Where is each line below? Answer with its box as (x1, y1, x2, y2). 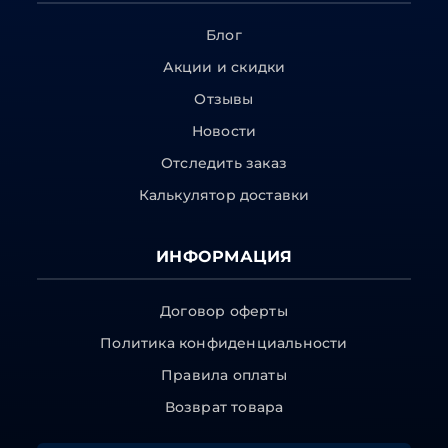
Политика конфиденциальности (100, 334, 348, 353)
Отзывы (194, 90, 254, 109)
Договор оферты (160, 302, 288, 321)
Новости (191, 122, 257, 141)
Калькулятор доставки (138, 186, 310, 205)
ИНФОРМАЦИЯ (155, 247, 293, 267)
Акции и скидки (162, 58, 286, 77)
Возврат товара (164, 398, 284, 417)
